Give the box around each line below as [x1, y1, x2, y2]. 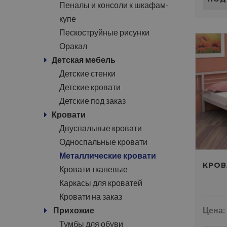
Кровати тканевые [59, 164, 128, 174]
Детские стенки [59, 68, 116, 78]
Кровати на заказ [59, 192, 122, 201]
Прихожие [52, 205, 94, 215]
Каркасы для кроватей [59, 178, 142, 187]
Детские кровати [59, 82, 121, 92]
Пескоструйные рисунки [59, 27, 149, 37]
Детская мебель [52, 55, 116, 64]
